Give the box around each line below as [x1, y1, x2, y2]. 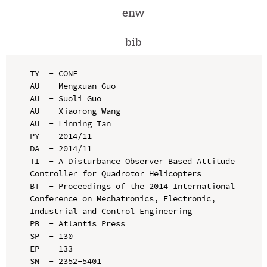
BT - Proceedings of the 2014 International [29, 180, 235, 191]
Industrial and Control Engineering [29, 205, 192, 216]
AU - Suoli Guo [29, 92, 101, 104]
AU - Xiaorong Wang [29, 105, 120, 116]
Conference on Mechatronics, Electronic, [29, 193, 216, 204]
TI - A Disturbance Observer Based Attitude [29, 155, 235, 166]
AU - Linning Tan [29, 117, 111, 129]
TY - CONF [29, 67, 77, 79]
